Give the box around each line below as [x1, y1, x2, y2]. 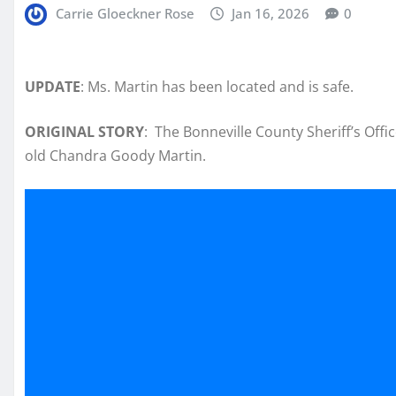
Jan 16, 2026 [232, 4, 310, 22]
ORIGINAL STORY [25, 122, 144, 142]
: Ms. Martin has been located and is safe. [80, 77, 354, 97]
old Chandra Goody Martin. [25, 146, 206, 166]
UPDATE [25, 77, 80, 97]
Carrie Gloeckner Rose [55, 4, 194, 22]
